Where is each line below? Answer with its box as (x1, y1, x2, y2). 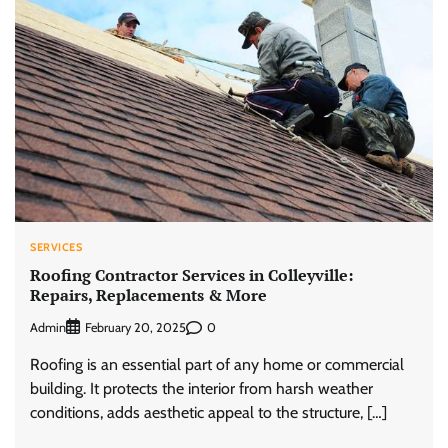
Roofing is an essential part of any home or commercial (30, 355, 404, 375)
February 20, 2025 (85, 320, 186, 336)
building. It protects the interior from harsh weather (30, 379, 373, 399)
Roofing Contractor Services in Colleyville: (30, 264, 353, 287)
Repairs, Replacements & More (30, 284, 267, 307)
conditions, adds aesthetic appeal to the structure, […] (30, 403, 387, 423)
